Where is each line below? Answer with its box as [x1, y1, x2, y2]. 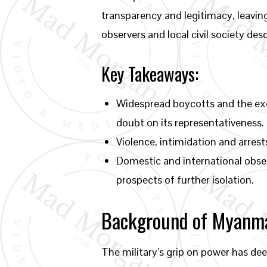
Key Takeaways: [101, 60, 199, 87]
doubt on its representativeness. [116, 116, 265, 129]
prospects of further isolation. [116, 173, 254, 187]
